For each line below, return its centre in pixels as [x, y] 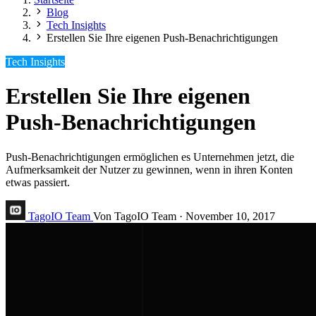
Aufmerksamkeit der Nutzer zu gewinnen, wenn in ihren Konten [149, 169]
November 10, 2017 [230, 216]
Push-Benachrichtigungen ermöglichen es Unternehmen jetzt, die [150, 157]
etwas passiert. [38, 182]
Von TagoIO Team [135, 216]
